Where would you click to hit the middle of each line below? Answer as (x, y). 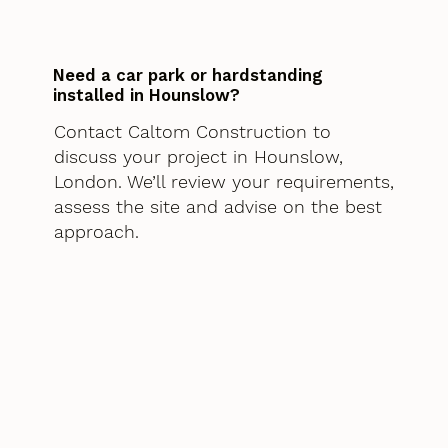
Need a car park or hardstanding (188, 75)
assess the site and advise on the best (217, 207)
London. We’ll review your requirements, (223, 182)
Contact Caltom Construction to (192, 132)
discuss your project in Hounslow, (198, 157)
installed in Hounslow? (147, 95)
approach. (96, 232)
